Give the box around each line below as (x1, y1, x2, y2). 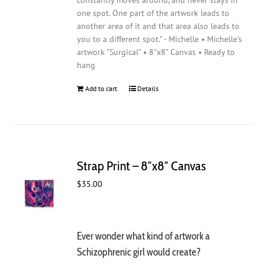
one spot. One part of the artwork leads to (77, 8, 230, 19)
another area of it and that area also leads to (77, 21, 240, 32)
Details (137, 84, 159, 93)
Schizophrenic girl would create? (77, 245, 202, 258)
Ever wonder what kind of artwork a (77, 229, 211, 242)
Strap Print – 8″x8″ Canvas (77, 157, 206, 174)
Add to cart (85, 84, 118, 93)
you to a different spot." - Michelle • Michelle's (77, 34, 243, 45)
